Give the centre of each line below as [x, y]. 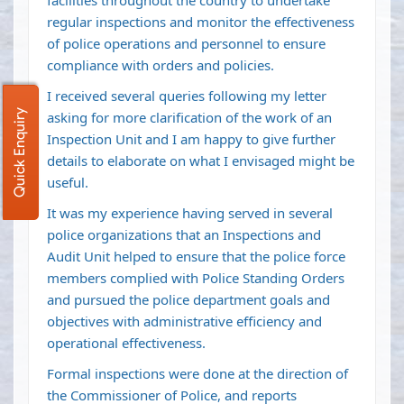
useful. [68, 183]
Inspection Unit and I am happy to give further [191, 139]
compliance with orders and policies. [161, 65]
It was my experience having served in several [190, 213]
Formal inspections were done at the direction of [197, 374]
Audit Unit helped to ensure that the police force [196, 257]
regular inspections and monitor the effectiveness [201, 22]
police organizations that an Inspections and [184, 235]
